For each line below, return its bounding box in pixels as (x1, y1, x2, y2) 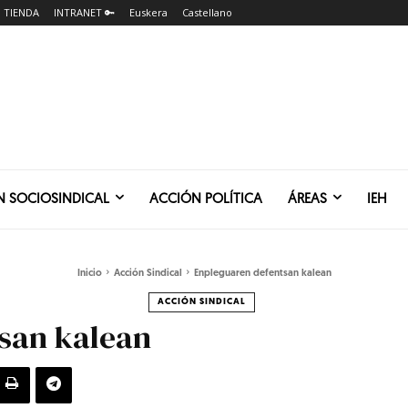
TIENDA (4, 5, 39, 19)
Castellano (182, 5, 232, 19)
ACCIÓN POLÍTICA (149, 191, 262, 207)
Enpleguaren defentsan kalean (193, 268, 331, 279)
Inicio (76, 268, 102, 279)
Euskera (129, 5, 168, 19)
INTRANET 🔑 (54, 5, 115, 19)
